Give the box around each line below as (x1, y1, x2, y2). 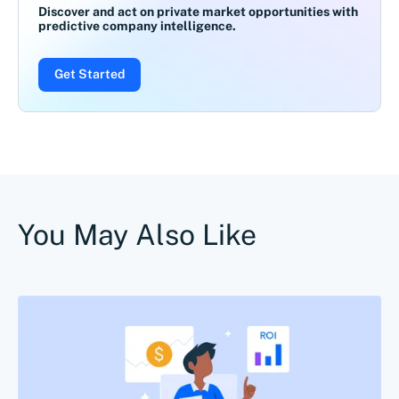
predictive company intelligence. (38, 18, 236, 33)
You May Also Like (18, 217, 256, 251)
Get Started (54, 66, 125, 81)
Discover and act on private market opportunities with (38, 4, 358, 19)
